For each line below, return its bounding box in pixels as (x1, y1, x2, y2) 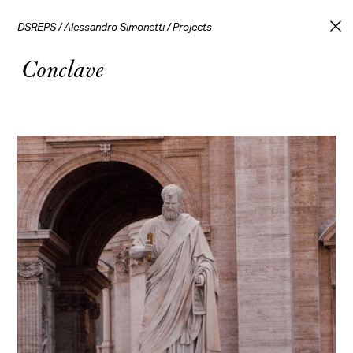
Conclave (21, 50, 104, 86)
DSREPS (17, 22, 57, 33)
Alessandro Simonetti (64, 22, 165, 33)
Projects (173, 22, 213, 33)
